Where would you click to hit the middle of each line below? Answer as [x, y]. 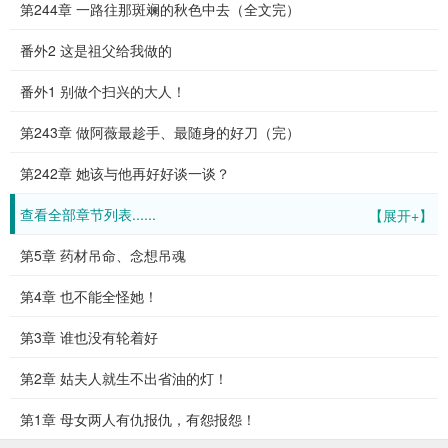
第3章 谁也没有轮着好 [89, 337]
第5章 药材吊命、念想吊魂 [103, 255]
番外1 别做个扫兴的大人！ [103, 91]
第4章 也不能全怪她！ [89, 296]
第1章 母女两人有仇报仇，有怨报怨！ [138, 419]
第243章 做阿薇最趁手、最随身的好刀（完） [160, 132]
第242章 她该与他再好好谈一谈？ [125, 173]
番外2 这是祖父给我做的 [96, 50]
